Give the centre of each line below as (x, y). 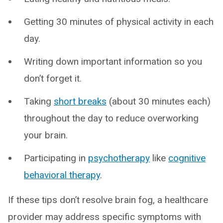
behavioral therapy (62, 175)
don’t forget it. (53, 79)
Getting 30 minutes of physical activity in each (119, 22)
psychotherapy (119, 158)
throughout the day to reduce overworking (111, 118)
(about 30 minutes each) (159, 102)
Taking (39, 102)
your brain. (46, 135)
